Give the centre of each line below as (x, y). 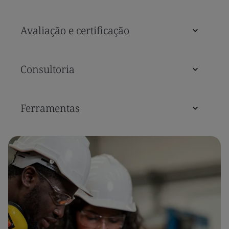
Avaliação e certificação (75, 30)
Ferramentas (50, 108)
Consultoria (48, 69)
